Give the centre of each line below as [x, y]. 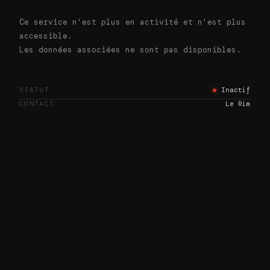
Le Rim [238, 104]
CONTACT [37, 104]
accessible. [46, 36]
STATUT [35, 90]
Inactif [236, 90]
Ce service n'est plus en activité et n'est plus [133, 22]
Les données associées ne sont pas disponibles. [130, 50]
